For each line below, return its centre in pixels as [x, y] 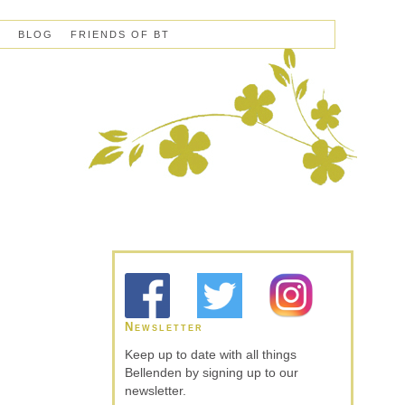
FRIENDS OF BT [120, 34]
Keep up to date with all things [211, 354]
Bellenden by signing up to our [212, 372]
